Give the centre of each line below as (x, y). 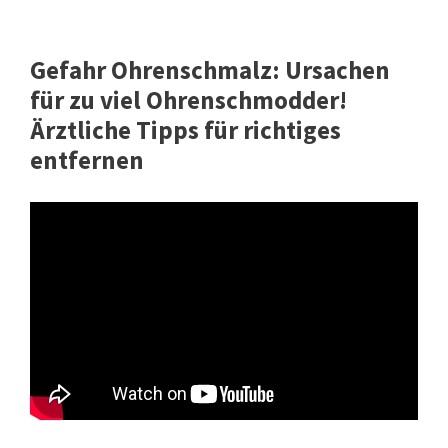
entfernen (87, 160)
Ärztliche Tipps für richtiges (185, 130)
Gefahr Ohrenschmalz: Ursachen (210, 70)
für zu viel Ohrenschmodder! (188, 100)
